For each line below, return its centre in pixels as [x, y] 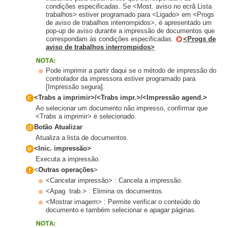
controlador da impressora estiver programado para [121, 78]
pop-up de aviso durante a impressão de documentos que [130, 31]
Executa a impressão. [68, 159]
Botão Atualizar [58, 127]
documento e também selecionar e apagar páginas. [121, 210]
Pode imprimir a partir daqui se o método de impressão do [131, 70]
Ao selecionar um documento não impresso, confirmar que [122, 108]
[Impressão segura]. [75, 87]
